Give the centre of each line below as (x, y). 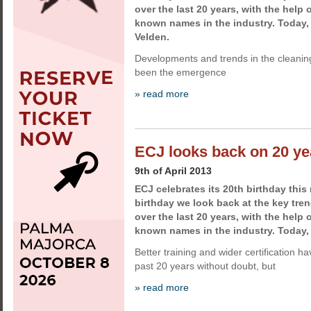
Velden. (152, 37)
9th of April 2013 (173, 171)
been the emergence (180, 72)
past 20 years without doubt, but (205, 266)
